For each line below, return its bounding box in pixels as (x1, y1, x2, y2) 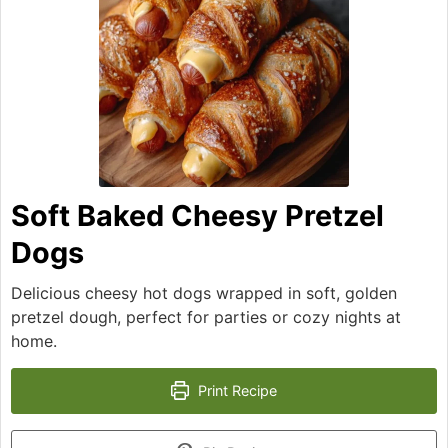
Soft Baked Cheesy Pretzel (11, 197, 384, 233)
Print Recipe (194, 381, 278, 399)
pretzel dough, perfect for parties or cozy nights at (11, 306, 401, 327)
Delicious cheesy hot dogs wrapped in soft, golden (11, 282, 397, 303)
